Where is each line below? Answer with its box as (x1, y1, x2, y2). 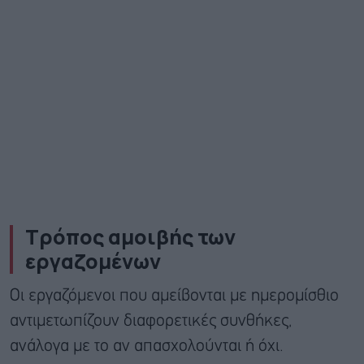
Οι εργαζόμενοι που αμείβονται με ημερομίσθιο (10, 288, 339, 304)
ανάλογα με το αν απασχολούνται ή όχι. (10, 338, 284, 354)
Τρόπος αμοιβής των (25, 222, 236, 251)
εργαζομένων (25, 246, 161, 275)
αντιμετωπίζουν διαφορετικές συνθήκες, (10, 313, 292, 329)
